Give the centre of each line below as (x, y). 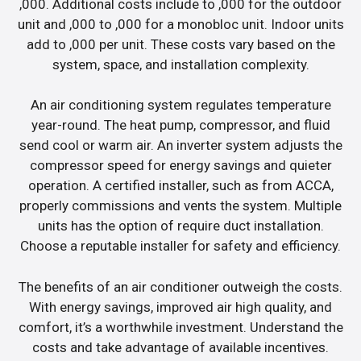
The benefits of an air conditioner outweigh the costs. (180, 286)
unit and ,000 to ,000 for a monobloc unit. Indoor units (180, 24)
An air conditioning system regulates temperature (180, 105)
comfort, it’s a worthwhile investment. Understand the (180, 327)
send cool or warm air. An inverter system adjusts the (180, 145)
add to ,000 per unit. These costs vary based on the (180, 44)
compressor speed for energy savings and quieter (180, 166)
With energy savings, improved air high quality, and (180, 307)
